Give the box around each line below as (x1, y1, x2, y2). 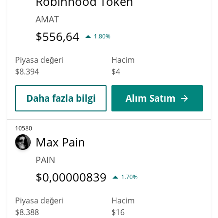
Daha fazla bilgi (26, 91, 96, 104)
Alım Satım (125, 91, 176, 104)
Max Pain (36, 133, 85, 150)
